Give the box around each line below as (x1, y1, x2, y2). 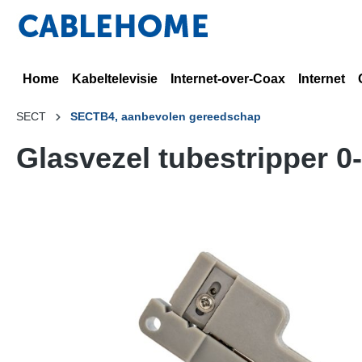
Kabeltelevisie (72, 72, 158, 86)
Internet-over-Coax (170, 72, 285, 86)
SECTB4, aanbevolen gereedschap (70, 110, 261, 123)
